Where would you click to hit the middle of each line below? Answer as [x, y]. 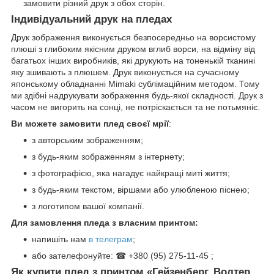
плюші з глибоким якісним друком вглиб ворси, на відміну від [133, 49]
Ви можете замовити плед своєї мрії [90, 124]
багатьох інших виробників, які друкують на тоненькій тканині [133, 61]
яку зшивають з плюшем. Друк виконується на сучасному [125, 72]
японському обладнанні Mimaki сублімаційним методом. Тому [135, 84]
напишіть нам [60, 239]
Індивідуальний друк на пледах [91, 19]
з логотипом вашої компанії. [88, 206]
